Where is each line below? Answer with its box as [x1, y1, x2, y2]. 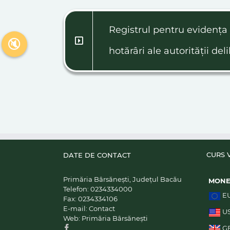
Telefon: [63, 185, 90, 193]
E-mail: [63, 204, 89, 213]
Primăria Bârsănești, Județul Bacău [63, 175, 182, 183]
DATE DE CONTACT [63, 151, 131, 159]
